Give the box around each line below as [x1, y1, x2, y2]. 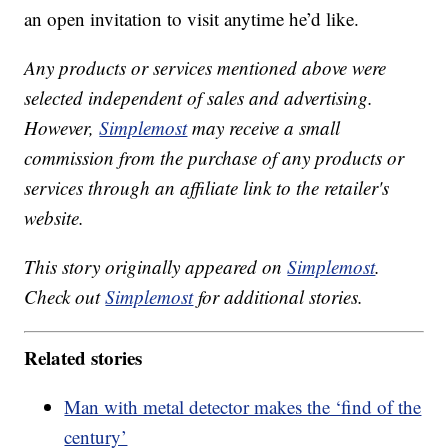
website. [24, 205, 85, 231]
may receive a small [187, 115, 341, 141]
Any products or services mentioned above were [24, 55, 387, 81]
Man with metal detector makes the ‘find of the [64, 393, 422, 419]
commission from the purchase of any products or [24, 145, 405, 171]
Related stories [24, 343, 143, 371]
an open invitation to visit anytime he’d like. [24, 6, 360, 32]
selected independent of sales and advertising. [24, 85, 374, 111]
